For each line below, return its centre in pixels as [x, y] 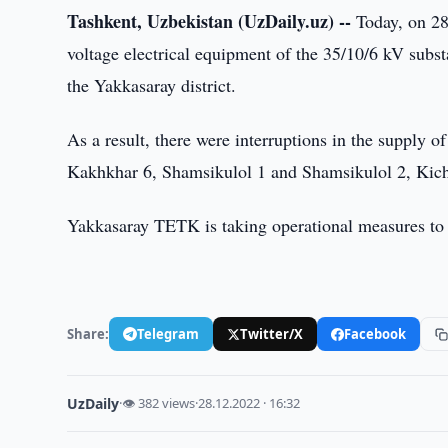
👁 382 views [159, 403]
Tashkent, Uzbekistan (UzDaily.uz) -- [209, 21]
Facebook [375, 333]
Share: [88, 333]
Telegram [168, 333]
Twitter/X [272, 333]
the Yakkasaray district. [152, 85]
